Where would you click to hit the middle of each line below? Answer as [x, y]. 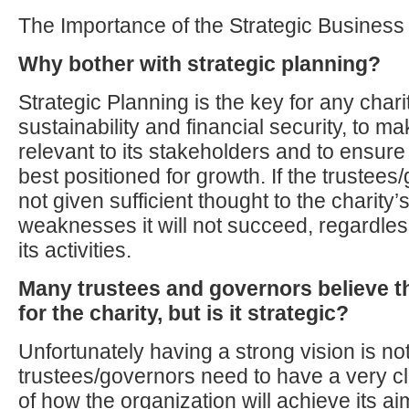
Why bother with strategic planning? [199, 64]
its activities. [75, 250]
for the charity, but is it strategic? [184, 313]
